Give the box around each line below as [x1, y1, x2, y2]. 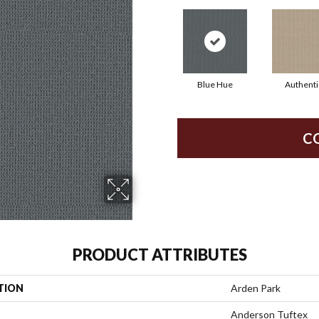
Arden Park [231, 282, 281, 294]
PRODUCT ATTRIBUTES [72, 245, 247, 264]
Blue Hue [197, 78, 233, 90]
